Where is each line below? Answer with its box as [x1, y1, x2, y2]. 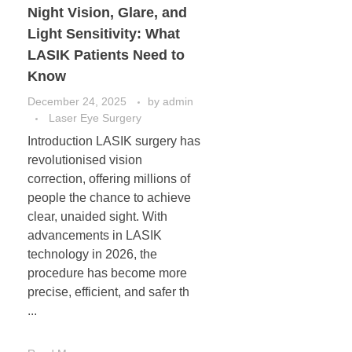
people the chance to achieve [27, 191, 191, 205]
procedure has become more [27, 266, 187, 280]
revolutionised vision [27, 153, 142, 167]
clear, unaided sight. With [27, 210, 167, 224]
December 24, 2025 [27, 95, 126, 108]
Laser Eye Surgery [49, 112, 141, 124]
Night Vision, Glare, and [27, 5, 187, 20]
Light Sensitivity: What [27, 26, 180, 42]
